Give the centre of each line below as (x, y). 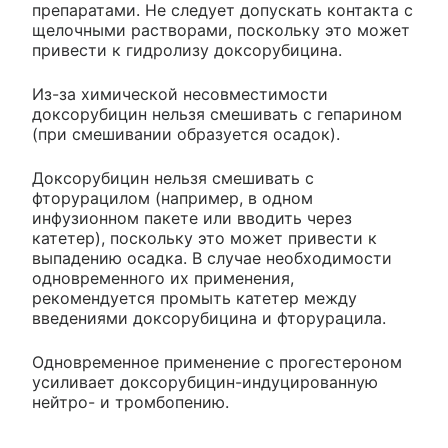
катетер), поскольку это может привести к (204, 237)
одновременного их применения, (163, 277)
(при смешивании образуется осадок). (186, 133)
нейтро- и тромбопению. (130, 401)
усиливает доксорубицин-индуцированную (205, 381)
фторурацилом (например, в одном (172, 197)
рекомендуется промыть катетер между (194, 297)
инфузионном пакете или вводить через (192, 217)
